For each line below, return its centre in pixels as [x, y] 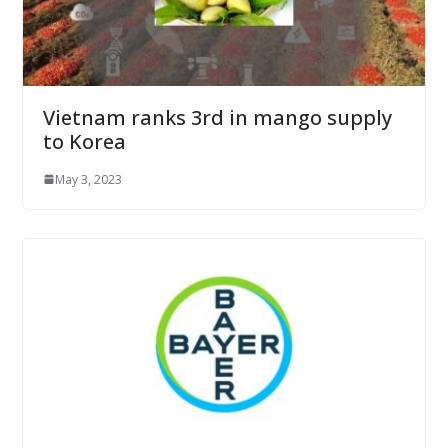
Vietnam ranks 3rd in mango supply [217, 117]
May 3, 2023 [88, 179]
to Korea [84, 141]
